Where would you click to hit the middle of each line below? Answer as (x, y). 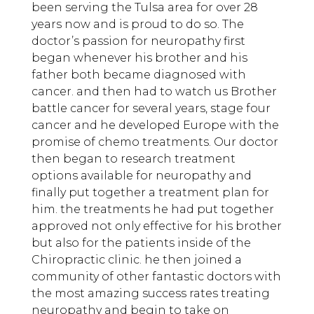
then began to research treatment (133, 159)
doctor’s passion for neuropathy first (138, 41)
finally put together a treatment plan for (150, 193)
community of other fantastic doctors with (156, 277)
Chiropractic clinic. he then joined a (136, 260)
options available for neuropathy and (141, 176)
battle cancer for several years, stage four (151, 109)
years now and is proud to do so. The (137, 25)
